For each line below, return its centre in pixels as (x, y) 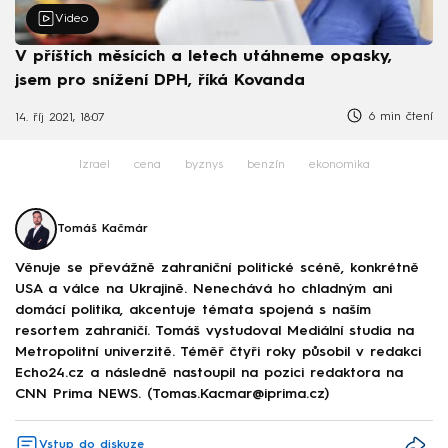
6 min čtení (398, 116)
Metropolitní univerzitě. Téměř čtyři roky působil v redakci (218, 351)
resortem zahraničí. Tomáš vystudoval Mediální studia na (214, 330)
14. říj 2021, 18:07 (60, 118)
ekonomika (339, 165)
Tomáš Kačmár (102, 229)
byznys (203, 165)
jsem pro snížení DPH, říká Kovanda (160, 80)
